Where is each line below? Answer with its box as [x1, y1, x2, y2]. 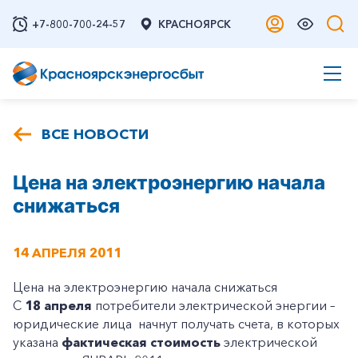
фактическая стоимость [62, 334, 221, 350]
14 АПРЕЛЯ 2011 [13, 245, 121, 261]
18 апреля [25, 297, 92, 313]
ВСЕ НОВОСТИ [42, 125, 149, 143]
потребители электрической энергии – [92, 297, 335, 313]
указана [13, 334, 62, 350]
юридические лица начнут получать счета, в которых [13, 316, 340, 332]
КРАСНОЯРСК [158, 18, 231, 30]
